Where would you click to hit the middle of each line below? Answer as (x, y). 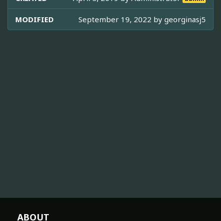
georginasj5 (185, 19)
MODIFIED (35, 19)
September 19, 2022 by (121, 19)
